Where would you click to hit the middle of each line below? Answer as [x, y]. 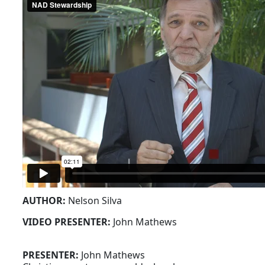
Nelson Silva [95, 201]
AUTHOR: [46, 201]
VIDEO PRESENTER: [68, 222]
